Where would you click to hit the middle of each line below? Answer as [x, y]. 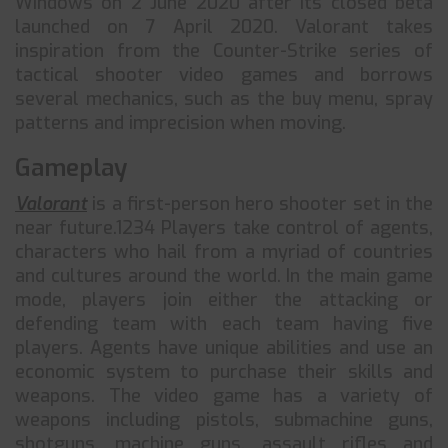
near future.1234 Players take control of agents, [224, 228]
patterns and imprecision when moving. [180, 123]
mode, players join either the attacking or [224, 300]
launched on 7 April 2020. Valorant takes [224, 27]
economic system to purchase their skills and [224, 372]
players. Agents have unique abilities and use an [224, 348]
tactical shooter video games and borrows [224, 75]
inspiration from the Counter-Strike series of [224, 51]
